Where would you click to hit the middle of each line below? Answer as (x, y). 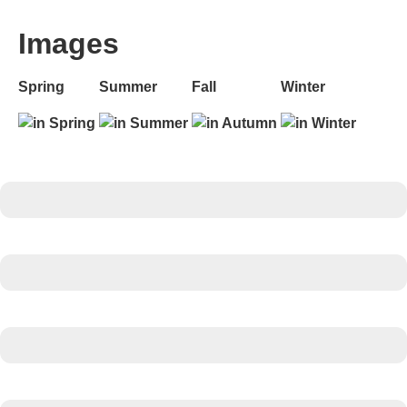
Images (69, 44)
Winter (303, 87)
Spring (41, 87)
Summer (128, 87)
